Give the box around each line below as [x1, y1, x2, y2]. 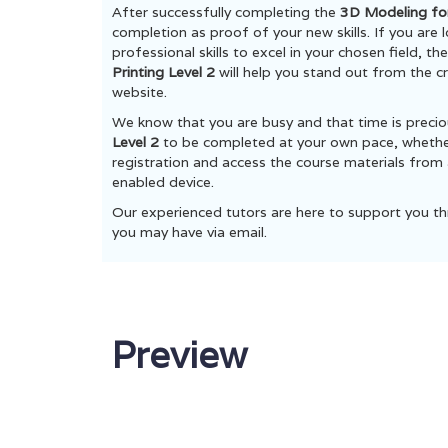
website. [112, 83, 167, 101]
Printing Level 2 [112, 63, 219, 81]
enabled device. [112, 173, 218, 191]
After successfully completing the [112, 3, 336, 21]
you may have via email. [112, 223, 267, 241]
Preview [112, 331, 247, 378]
